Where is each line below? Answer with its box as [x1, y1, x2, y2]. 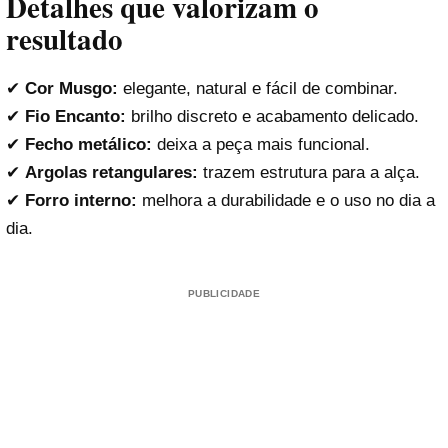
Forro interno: [25, 191, 137, 211]
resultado [6, 17, 123, 60]
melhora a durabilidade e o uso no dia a [137, 191, 435, 211]
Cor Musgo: [25, 79, 118, 99]
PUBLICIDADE [187, 288, 261, 300]
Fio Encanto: [25, 107, 126, 127]
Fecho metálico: [25, 135, 152, 155]
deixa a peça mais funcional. [152, 135, 370, 155]
